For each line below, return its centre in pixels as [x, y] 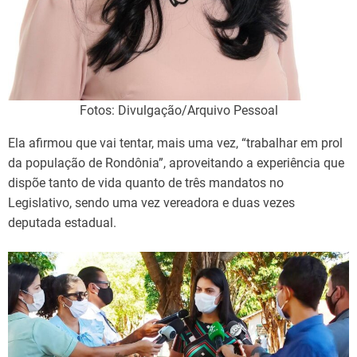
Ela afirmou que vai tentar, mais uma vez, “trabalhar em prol [175, 143]
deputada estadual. [62, 222]
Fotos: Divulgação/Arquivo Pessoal [178, 110]
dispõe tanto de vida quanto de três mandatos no [146, 182]
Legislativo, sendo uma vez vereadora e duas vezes [151, 202]
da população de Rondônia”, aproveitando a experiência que [176, 163]
